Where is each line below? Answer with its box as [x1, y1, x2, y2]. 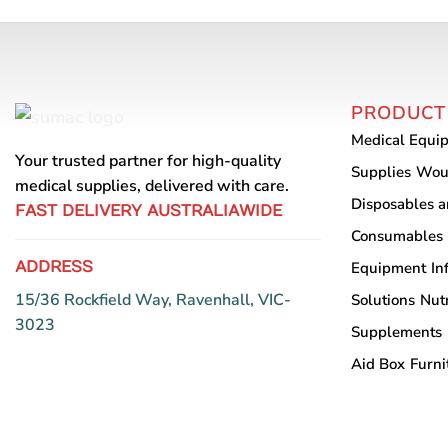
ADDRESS [15, 257, 93, 276]
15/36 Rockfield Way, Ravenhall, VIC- [15, 288, 291, 311]
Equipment [350, 258, 426, 279]
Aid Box [350, 354, 405, 375]
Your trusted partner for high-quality [15, 149, 281, 172]
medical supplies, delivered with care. [15, 174, 289, 197]
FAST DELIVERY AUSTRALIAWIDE [15, 201, 282, 220]
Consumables [350, 226, 443, 247]
